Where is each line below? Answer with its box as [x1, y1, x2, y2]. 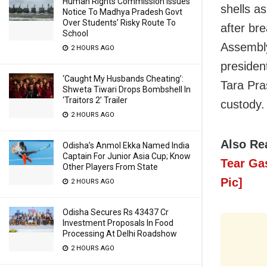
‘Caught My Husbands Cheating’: [63, 74, 184, 83]
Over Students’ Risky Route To [63, 18, 176, 27]
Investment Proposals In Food [63, 218, 173, 228]
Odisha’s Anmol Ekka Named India [63, 141, 190, 150]
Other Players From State [63, 162, 158, 172]
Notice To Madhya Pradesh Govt [63, 7, 182, 17]
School [63, 29, 88, 38]
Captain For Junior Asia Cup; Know [63, 151, 191, 161]
